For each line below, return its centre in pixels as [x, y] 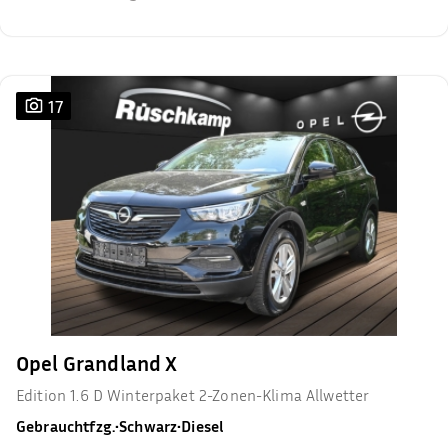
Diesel [202, 426]
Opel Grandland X [97, 363]
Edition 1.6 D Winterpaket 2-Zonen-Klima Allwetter [193, 395]
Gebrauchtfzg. [65, 426]
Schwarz [148, 426]
